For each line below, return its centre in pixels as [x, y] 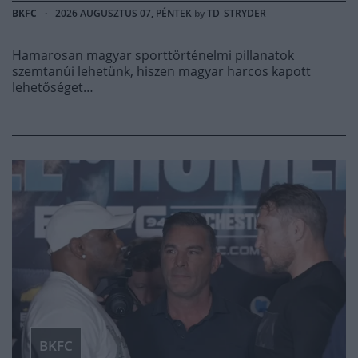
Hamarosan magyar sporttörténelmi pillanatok [153, 55]
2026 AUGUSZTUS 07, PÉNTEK [123, 13]
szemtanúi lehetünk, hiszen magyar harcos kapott [161, 71]
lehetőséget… [53, 87]
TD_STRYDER [237, 13]
